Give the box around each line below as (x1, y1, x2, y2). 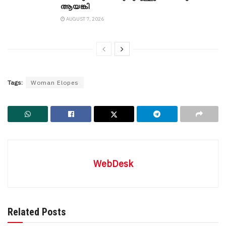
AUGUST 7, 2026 (65, 15, 104, 22)
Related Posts (8, 205, 66, 218)
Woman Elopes (31, 78, 79, 86)
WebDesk (93, 157, 133, 169)
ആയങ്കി (61, 3, 90, 12)
